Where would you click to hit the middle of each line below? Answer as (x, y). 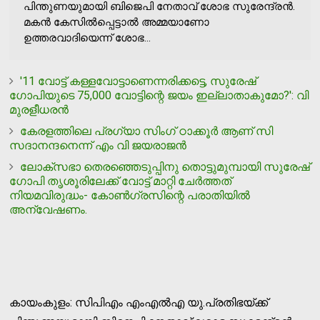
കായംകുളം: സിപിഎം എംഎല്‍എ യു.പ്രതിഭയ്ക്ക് (139, 302)
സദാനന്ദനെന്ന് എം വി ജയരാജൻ (98, 145)
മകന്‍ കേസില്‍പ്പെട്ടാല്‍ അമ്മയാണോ (117, 22)
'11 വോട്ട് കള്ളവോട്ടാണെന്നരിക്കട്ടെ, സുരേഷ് (139, 81)
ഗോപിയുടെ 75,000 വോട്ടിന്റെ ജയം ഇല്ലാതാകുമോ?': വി (159, 95)
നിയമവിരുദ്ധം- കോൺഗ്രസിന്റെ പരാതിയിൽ (130, 195)
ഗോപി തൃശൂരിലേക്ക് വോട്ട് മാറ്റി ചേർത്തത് (121, 181)
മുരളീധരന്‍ (39, 109)
